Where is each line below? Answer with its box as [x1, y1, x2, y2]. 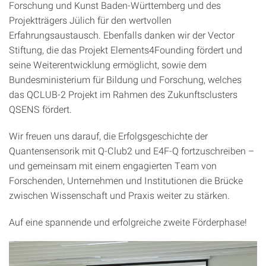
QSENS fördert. [9, 103, 72, 115]
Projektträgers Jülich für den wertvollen [9, 14, 172, 26]
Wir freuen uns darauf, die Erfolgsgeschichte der [9, 129, 208, 142]
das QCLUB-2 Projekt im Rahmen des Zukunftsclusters [9, 88, 237, 100]
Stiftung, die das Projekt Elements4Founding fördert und [9, 43, 242, 56]
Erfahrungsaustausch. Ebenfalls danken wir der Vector [9, 28, 235, 41]
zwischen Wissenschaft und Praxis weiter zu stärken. [9, 189, 230, 201]
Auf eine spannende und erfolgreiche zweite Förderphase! [9, 216, 247, 228]
